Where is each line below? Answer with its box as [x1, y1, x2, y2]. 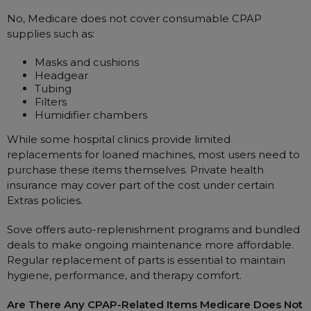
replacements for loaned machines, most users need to [7, 148, 300, 161]
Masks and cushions [35, 56, 139, 69]
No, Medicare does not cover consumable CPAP [7, 12, 262, 25]
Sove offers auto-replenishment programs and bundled [7, 223, 300, 236]
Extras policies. [7, 194, 83, 207]
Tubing [35, 82, 72, 95]
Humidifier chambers [35, 108, 147, 121]
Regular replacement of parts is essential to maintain [7, 253, 285, 267]
